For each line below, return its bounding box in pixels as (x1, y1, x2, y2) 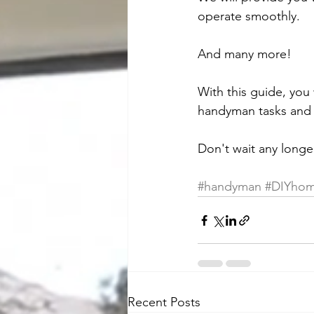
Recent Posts (128, 294, 200, 310)
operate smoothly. (198, 8, 300, 24)
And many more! (198, 46, 292, 62)
